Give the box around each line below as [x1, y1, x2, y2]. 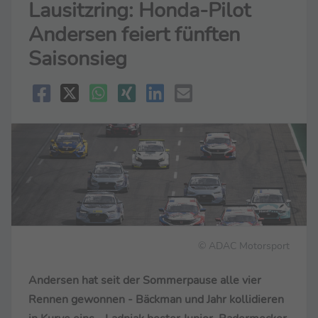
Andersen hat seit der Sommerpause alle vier [28, 273, 261, 289]
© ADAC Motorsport [198, 238, 290, 253]
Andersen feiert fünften [28, 20, 240, 48]
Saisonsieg [28, 44, 127, 72]
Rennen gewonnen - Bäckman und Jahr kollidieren [28, 292, 284, 308]
